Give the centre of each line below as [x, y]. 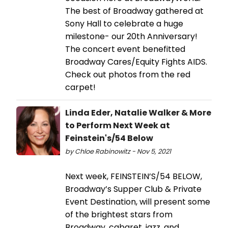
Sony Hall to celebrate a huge [124, 24]
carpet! [80, 88]
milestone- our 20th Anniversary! [131, 37]
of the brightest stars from [119, 215]
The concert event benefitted [125, 49]
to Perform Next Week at [118, 126]
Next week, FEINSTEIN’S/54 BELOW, [134, 177]
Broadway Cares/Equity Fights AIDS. [136, 62]
